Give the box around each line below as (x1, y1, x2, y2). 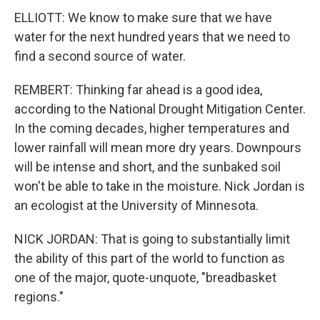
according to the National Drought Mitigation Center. (14, 101, 306, 116)
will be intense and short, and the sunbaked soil (14, 159, 281, 174)
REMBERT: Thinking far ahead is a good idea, (14, 82, 262, 97)
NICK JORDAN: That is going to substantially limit (14, 231, 290, 246)
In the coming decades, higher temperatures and (14, 121, 289, 136)
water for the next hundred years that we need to (14, 29, 290, 44)
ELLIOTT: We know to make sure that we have (14, 10, 272, 25)
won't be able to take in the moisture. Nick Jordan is (14, 179, 305, 194)
